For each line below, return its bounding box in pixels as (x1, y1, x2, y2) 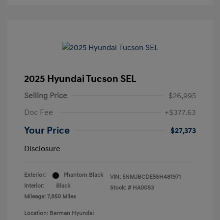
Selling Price (24, 91, 67, 101)
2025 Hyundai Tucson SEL (24, 73, 137, 85)
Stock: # (110, 184, 131, 192)
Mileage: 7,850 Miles (24, 193, 76, 201)
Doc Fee (24, 108, 53, 118)
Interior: (24, 182, 44, 190)
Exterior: (24, 171, 46, 179)
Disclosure (24, 144, 60, 154)
